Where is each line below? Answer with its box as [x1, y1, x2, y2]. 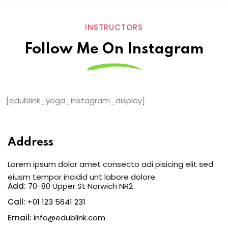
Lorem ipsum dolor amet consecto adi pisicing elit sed [8, 158, 213, 169]
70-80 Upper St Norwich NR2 [26, 180, 133, 191]
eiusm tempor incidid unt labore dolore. [8, 171, 157, 182]
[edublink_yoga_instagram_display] [6, 95, 145, 106]
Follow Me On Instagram [24, 42, 204, 57]
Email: [8, 212, 32, 223]
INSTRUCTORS [85, 21, 143, 33]
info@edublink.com [34, 212, 105, 223]
